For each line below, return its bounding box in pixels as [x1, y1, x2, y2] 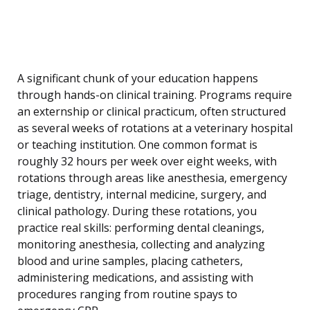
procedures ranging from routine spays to [17, 286, 237, 302]
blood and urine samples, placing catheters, [17, 253, 243, 269]
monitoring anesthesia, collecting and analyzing [17, 237, 265, 253]
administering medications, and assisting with [17, 270, 253, 286]
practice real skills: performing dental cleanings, [17, 220, 264, 236]
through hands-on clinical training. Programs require [17, 87, 292, 103]
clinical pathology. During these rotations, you [17, 203, 257, 219]
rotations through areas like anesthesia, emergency [17, 170, 287, 186]
